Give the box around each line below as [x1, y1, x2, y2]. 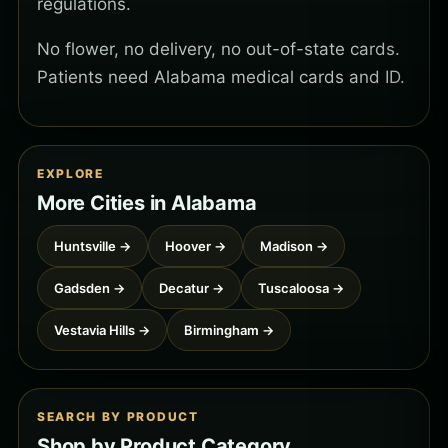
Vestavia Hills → [54, 322, 150, 339]
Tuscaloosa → [258, 280, 344, 297]
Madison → [260, 238, 328, 255]
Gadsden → [54, 280, 125, 297]
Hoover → [165, 238, 226, 255]
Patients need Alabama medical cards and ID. [37, 67, 405, 88]
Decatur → [159, 280, 224, 297]
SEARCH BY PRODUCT [37, 409, 199, 425]
